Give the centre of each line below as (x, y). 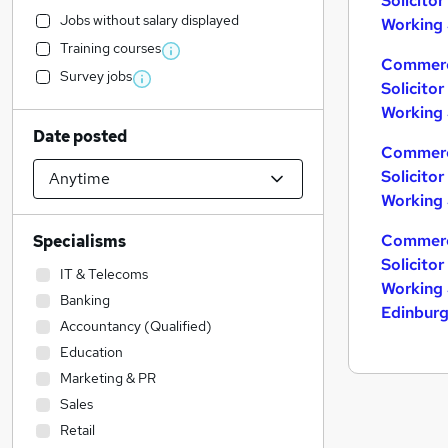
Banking (85, 300)
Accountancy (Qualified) (136, 326)
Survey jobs (96, 76)
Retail (77, 430)
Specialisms (79, 241)
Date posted (80, 136)
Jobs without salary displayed (149, 20)
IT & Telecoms (104, 274)
